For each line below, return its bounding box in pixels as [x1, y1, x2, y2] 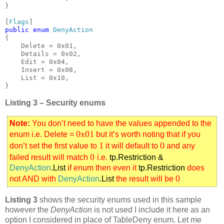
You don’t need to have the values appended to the [32, 119, 211, 128]
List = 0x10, [5, 74, 69, 82]
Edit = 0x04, [5, 58, 69, 66]
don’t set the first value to [9, 141, 99, 150]
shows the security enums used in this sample [37, 195, 201, 204]
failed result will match [9, 153, 90, 162]
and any [164, 141, 195, 150]
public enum [5, 26, 53, 34]
